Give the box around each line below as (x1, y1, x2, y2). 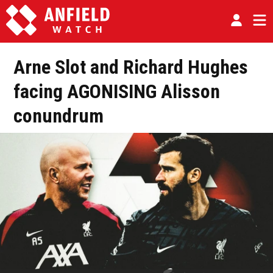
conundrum (13, 104, 104, 127)
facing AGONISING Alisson (13, 80, 220, 103)
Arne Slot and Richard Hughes (13, 55, 248, 79)
